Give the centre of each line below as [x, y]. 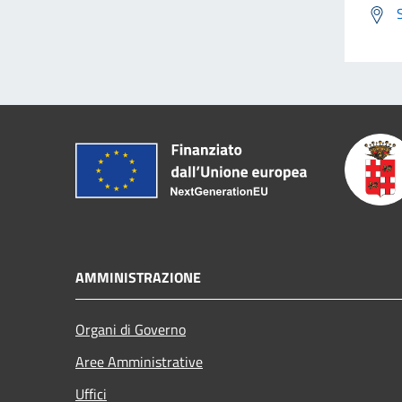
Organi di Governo [131, 329]
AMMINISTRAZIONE [138, 277]
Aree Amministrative [139, 361]
